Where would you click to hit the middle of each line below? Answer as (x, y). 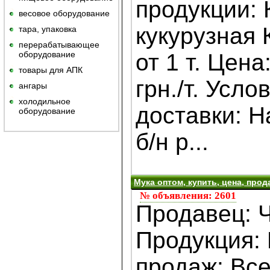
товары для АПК (51, 70)
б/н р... (172, 142)
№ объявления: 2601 (188, 196)
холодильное (45, 101)
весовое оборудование (64, 13)
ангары (33, 86)
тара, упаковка (48, 29)
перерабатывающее (59, 45)
